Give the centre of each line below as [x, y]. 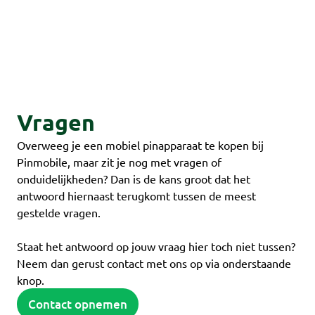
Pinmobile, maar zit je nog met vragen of [119, 161]
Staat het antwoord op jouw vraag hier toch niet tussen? [156, 246]
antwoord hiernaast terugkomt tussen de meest [136, 195]
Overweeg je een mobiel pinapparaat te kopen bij [140, 144]
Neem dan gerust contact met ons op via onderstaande [154, 263]
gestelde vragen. [59, 212]
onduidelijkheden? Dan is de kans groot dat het [134, 178]
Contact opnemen [78, 304]
